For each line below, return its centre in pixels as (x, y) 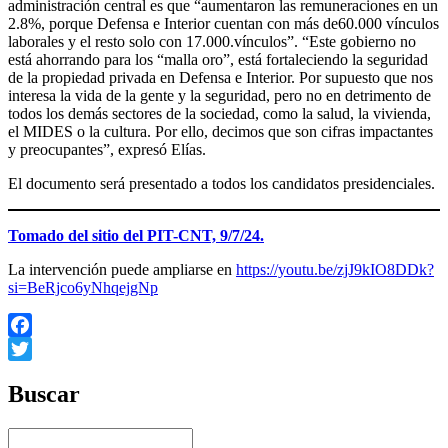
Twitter (30, 373)
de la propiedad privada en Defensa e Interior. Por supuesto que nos (220, 78)
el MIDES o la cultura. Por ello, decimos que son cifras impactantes (220, 132)
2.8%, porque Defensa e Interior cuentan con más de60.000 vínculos (223, 24)
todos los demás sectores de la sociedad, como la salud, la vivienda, (219, 114)
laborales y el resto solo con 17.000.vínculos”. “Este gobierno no (212, 42)
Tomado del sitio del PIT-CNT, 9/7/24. (136, 236)
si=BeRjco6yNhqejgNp (83, 288)
